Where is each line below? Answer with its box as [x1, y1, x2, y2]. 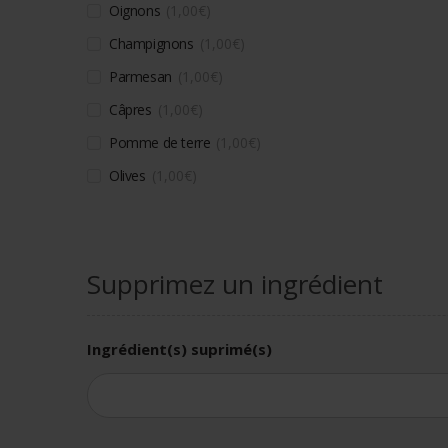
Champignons [109, 33, 194, 53]
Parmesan [109, 66, 172, 86]
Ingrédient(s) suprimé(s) [87, 338, 272, 359]
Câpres [109, 99, 152, 119]
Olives [109, 165, 146, 185]
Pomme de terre [109, 132, 211, 152]
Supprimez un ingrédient [87, 265, 383, 302]
